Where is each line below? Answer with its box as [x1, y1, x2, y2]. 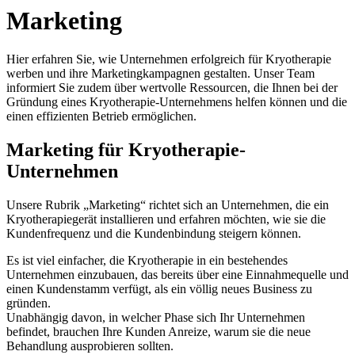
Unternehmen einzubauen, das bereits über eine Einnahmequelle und [6, 268, 349, 282]
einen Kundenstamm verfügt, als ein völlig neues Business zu [6, 282, 312, 296]
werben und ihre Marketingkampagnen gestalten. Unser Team [6, 67, 315, 81]
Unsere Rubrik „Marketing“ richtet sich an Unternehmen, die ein [6, 198, 329, 212]
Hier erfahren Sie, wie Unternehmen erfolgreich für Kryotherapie [6, 52, 331, 67]
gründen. [6, 296, 51, 311]
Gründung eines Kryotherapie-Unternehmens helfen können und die [6, 95, 347, 109]
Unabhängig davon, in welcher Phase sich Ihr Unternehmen [6, 311, 305, 325]
